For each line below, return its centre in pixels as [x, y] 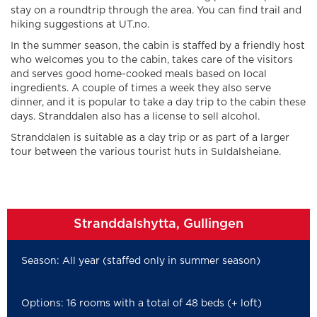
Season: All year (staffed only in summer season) [141, 261]
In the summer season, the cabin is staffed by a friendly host [158, 46]
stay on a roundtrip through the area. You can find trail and [156, 10]
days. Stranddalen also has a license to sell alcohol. [135, 116]
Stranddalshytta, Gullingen [158, 224]
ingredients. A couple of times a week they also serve [141, 88]
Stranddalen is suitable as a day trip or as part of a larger [150, 138]
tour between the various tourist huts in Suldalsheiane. [146, 152]
